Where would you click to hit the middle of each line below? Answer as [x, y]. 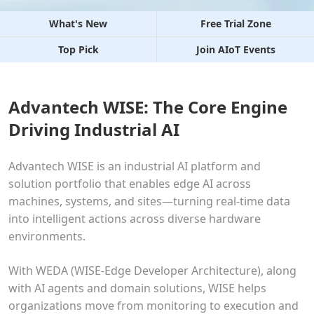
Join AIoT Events [235, 49]
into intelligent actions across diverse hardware [135, 219]
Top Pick [78, 49]
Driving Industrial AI [94, 129]
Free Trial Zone [235, 23]
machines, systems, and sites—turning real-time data [149, 201]
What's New [78, 23]
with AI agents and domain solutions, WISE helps [137, 288]
